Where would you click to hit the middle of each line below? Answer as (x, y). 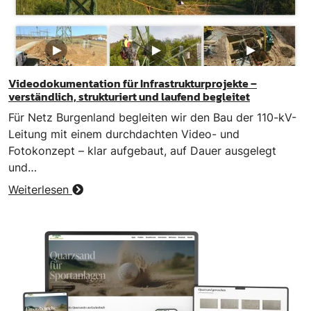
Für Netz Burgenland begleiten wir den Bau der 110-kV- (152, 117)
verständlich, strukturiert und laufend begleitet (129, 96)
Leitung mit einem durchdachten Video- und (124, 134)
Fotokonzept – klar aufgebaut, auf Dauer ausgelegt (142, 150)
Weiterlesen (40, 189)
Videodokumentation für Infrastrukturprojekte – (133, 83)
